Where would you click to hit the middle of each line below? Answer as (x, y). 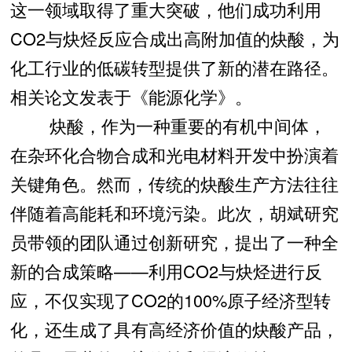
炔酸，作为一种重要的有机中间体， (168, 125)
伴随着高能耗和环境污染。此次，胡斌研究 (174, 212)
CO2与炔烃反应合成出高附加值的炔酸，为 (174, 38)
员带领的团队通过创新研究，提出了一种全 (174, 241)
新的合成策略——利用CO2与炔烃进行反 (166, 270)
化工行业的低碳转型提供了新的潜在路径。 (174, 67)
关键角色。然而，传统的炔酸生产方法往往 (174, 183)
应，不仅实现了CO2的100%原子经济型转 (170, 299)
